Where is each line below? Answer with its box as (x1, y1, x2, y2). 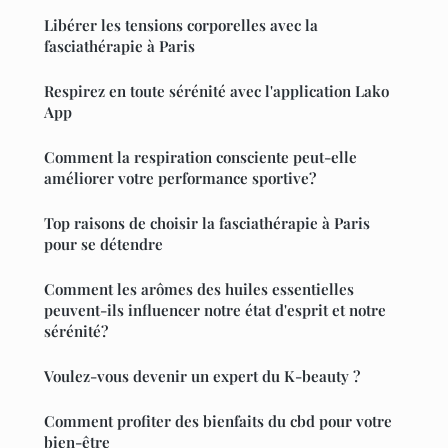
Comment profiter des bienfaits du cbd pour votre (44, 410, 392, 431)
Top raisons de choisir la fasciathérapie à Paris (44, 212, 370, 233)
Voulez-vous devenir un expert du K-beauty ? (44, 365, 360, 386)
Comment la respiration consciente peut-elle (44, 146, 357, 167)
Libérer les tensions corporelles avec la (44, 14, 318, 35)
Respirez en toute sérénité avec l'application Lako (44, 80, 389, 101)
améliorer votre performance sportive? (44, 167, 316, 188)
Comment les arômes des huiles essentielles (44, 278, 354, 299)
